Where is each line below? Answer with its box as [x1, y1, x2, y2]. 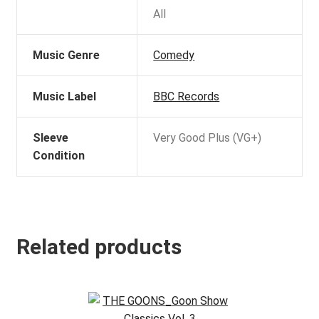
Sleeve [33, 131, 69, 145]
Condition [33, 149, 85, 163]
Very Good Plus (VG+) [153, 131, 262, 145]
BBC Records [153, 90, 220, 104]
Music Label [33, 90, 97, 104]
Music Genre [33, 48, 100, 63]
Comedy [153, 48, 195, 63]
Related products [16, 234, 182, 259]
